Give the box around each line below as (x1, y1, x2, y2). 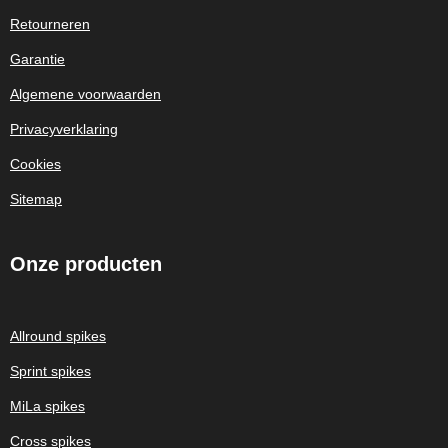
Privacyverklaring (10, 120, 118, 137)
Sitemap (10, 190, 62, 207)
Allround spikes (10, 327, 106, 344)
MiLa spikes (10, 397, 85, 414)
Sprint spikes (10, 362, 91, 379)
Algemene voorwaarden (10, 85, 161, 102)
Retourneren (10, 15, 90, 32)
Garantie (10, 50, 65, 67)
